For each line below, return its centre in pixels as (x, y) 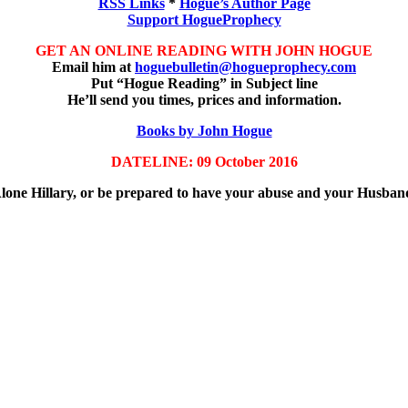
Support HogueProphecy (204, 19)
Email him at (93, 66)
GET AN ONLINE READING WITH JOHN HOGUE (204, 50)
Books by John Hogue (204, 130)
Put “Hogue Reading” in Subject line (204, 83)
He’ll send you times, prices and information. (204, 99)
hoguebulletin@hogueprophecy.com (245, 66)
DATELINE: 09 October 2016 (204, 161)
